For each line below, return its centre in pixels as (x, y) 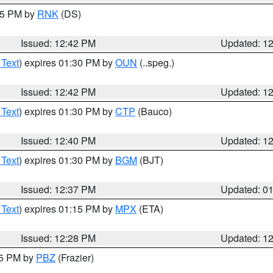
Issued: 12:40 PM (58, 140)
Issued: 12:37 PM (58, 189)
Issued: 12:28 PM (58, 238)
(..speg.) (156, 62)
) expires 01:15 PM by (67, 209)
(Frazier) (75, 257)
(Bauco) (154, 111)
